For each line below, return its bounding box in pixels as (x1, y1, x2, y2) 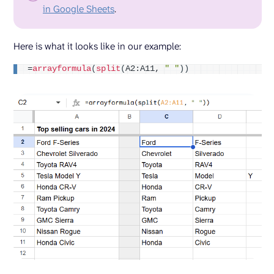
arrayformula (32, 64, 91, 74)
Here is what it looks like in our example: (13, 40, 181, 53)
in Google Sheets (43, 2, 114, 16)
